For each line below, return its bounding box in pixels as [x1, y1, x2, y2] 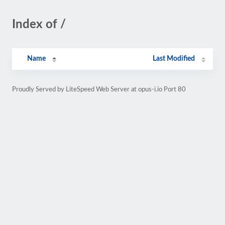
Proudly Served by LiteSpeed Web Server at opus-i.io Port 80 [12, 86, 186, 92]
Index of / [12, 19, 66, 31]
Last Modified [153, 55, 195, 62]
